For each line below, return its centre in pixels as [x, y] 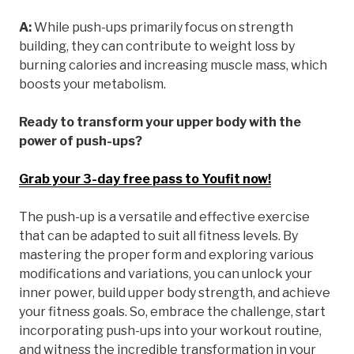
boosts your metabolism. [92, 84]
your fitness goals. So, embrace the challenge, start [172, 311]
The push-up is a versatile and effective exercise [164, 217]
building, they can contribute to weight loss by [157, 46]
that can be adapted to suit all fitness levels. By [158, 235]
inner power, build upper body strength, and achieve [175, 292]
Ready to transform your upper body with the [160, 122]
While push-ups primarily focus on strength [162, 27]
